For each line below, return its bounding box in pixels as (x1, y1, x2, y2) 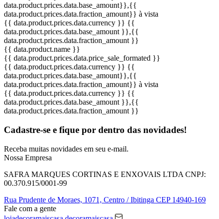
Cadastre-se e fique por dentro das (4, 125, 143, 135)
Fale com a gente (4, 204, 56, 213)
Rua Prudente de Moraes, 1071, (4, 195, 104, 204)
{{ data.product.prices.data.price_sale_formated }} (4, 54, 160, 63)
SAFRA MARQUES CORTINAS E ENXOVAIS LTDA (4, 170, 183, 178)
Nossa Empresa (4, 153, 52, 162)
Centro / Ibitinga (104, 195, 154, 204)
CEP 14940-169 (154, 195, 206, 204)
